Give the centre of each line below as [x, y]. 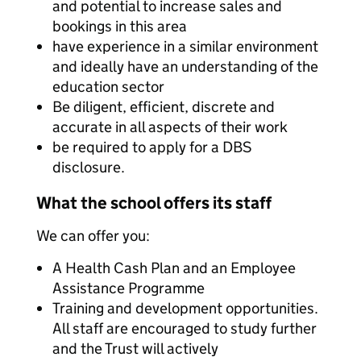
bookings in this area [120, 26]
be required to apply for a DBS [152, 147]
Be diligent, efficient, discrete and [164, 107]
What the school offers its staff [154, 203]
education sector [108, 87]
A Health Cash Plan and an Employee [174, 268]
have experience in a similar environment [185, 46]
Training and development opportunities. [185, 308]
